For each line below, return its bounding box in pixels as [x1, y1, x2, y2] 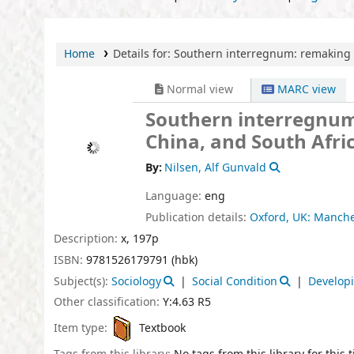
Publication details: [145, 209, 250, 227]
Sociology [111, 273, 161, 290]
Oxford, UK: [250, 209, 311, 227]
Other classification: [54, 294, 163, 311]
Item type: [54, 319, 111, 337]
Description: [54, 230, 121, 247]
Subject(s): [54, 273, 111, 290]
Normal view [164, 81, 233, 99]
